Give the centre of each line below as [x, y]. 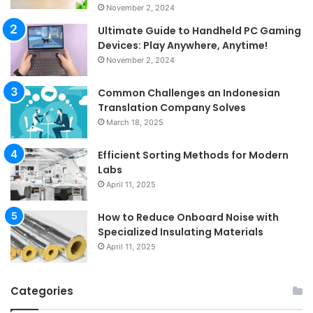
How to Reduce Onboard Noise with [188, 217]
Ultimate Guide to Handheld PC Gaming [199, 30]
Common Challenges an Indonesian [189, 93]
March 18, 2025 [135, 122]
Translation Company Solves [172, 107]
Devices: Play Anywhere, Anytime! [183, 45]
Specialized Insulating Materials [181, 232]
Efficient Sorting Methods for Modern [193, 155]
